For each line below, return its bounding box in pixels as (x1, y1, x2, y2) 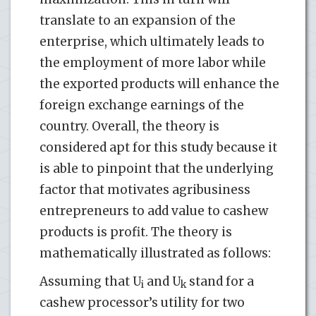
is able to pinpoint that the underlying (39, 160, 274, 176)
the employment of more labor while (39, 54, 266, 71)
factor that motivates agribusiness (39, 181, 250, 197)
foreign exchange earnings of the (39, 97, 244, 113)
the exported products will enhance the (39, 75, 279, 92)
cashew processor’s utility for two (39, 294, 245, 310)
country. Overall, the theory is (39, 118, 219, 134)
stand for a (186, 273, 254, 289)
